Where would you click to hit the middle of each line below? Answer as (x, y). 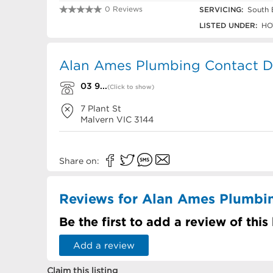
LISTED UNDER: (228, 25)
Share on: (80, 161)
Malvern (97, 119)
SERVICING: (221, 9)
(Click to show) (131, 87)
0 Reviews (124, 9)
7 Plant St (101, 108)
